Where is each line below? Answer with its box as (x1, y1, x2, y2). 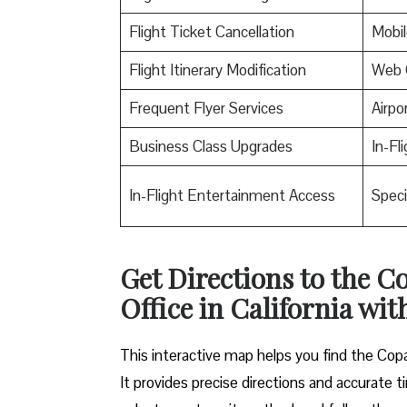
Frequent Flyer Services (128, 97, 283, 118)
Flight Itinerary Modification (128, 59, 306, 80)
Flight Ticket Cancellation (128, 21, 294, 42)
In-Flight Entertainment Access (128, 184, 335, 205)
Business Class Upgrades (128, 135, 293, 156)
